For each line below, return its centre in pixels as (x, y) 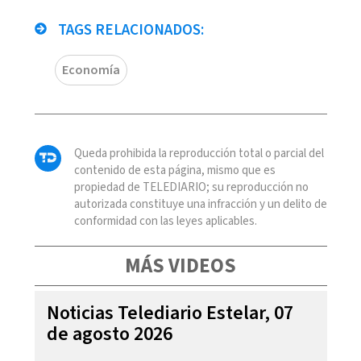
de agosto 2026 (109, 334)
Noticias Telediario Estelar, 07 (170, 313)
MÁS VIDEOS (180, 266)
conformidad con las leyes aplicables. (165, 221)
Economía (91, 70)
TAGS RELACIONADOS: (129, 30)
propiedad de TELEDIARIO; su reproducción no (191, 187)
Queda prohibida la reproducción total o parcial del (199, 153)
